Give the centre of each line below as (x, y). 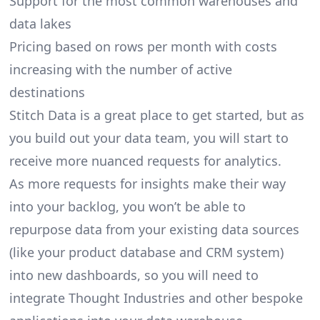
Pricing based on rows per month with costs (143, 46)
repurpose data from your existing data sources (154, 229)
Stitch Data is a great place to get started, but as (156, 115)
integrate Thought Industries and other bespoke (156, 297)
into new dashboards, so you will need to (134, 275)
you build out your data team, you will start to (149, 137)
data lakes (40, 23)
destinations (47, 92)
